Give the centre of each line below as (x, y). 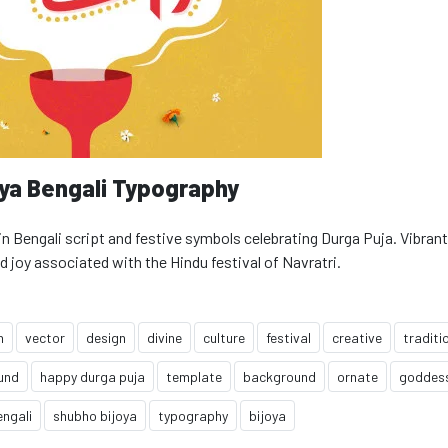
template (194, 376)
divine (164, 337)
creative (357, 337)
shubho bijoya (95, 415)
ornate (357, 376)
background (279, 376)
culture (224, 337)
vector (45, 337)
